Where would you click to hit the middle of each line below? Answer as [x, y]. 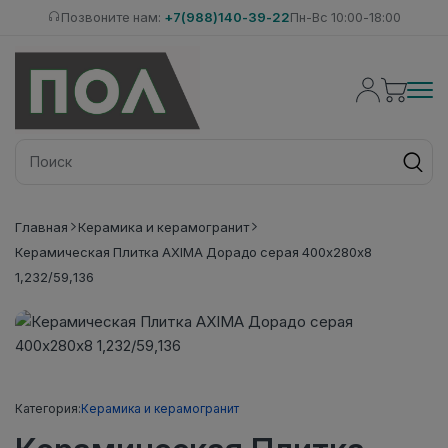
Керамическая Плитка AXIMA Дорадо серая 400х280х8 [193, 251]
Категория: [48, 408]
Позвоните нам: [112, 17]
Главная [41, 226]
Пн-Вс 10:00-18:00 [345, 17]
